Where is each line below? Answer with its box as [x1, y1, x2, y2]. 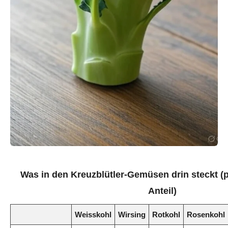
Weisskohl [75, 210, 111, 219]
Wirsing [118, 210, 146, 219]
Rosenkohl [187, 210, 225, 219]
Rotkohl [152, 210, 180, 219]
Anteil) [148, 186, 177, 196]
